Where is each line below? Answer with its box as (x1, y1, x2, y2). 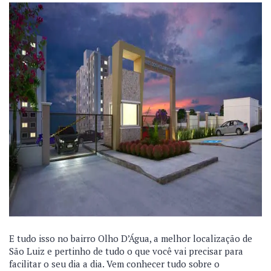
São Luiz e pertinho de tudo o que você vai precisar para (9, 245, 243, 257)
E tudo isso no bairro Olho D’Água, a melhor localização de (9, 232, 252, 244)
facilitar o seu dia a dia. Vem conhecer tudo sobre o (9, 258, 220, 270)
